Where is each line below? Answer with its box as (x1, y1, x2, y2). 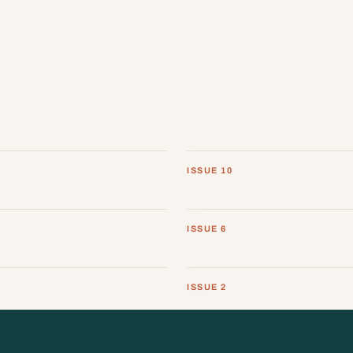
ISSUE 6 (187, 224, 227, 234)
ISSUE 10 (187, 165, 233, 176)
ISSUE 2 (187, 282, 227, 292)
